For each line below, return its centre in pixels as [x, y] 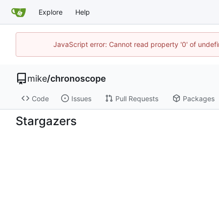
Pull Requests [137, 98]
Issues [81, 98]
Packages [198, 98]
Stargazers [46, 121]
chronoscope [78, 78]
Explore [51, 12]
